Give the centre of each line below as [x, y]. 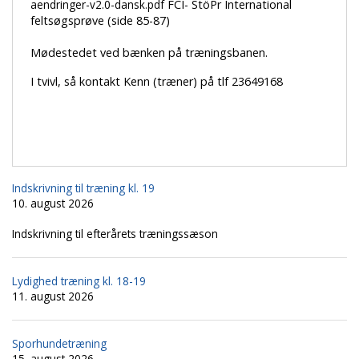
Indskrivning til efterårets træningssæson [115, 234]
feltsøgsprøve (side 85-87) [100, 20]
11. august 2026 [53, 296]
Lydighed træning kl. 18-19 [79, 281]
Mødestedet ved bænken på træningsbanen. [150, 52]
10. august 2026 [53, 204]
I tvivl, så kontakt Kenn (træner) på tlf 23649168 [156, 81]
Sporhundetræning [59, 344]
